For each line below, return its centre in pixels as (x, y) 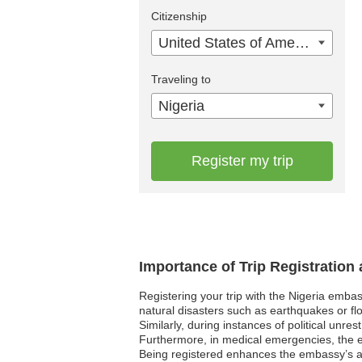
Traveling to (181, 80)
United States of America (302, 43)
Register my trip (242, 161)
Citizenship (179, 17)
